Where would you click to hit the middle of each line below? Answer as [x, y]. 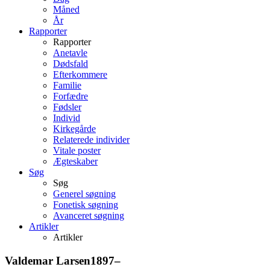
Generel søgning [84, 193]
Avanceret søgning [89, 215]
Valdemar [30, 260]
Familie [67, 85]
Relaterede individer [91, 139]
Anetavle [70, 52]
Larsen [73, 260]
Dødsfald [71, 63]
